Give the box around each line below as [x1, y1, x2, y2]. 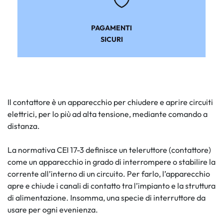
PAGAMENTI [91, 23, 132, 33]
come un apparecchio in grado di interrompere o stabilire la [7, 157, 216, 167]
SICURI [100, 35, 123, 44]
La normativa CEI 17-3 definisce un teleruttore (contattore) [7, 145, 211, 155]
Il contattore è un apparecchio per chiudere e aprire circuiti [7, 97, 213, 108]
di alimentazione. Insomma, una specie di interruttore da [7, 193, 206, 203]
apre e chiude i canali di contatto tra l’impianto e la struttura [7, 181, 216, 191]
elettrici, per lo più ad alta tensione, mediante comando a [7, 109, 208, 119]
